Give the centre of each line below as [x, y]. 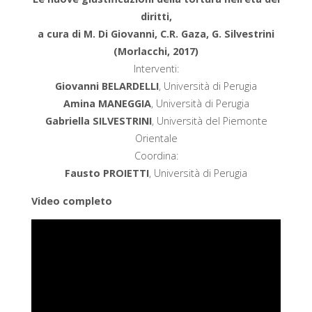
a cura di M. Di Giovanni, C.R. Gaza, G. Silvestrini [156, 34]
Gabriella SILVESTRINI [98, 121]
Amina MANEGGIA [107, 104]
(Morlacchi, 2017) [156, 52]
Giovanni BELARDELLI [107, 86]
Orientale [156, 139]
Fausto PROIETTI [107, 173]
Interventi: [156, 69]
